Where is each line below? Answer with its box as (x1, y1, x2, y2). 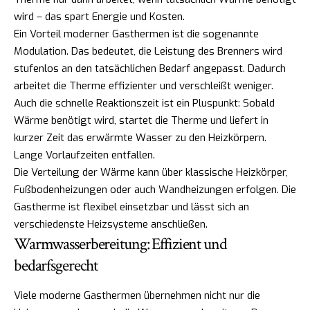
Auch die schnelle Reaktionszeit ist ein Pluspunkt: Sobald (14, 96, 275, 111)
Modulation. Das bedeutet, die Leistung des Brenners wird (14, 44, 282, 59)
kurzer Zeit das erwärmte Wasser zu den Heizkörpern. (14, 131, 266, 145)
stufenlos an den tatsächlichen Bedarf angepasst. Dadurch (14, 62, 286, 76)
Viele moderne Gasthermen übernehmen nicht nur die (14, 288, 260, 302)
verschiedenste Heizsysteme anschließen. (14, 217, 208, 232)
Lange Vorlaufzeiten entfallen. (14, 148, 155, 163)
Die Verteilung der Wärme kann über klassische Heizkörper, (14, 165, 288, 180)
